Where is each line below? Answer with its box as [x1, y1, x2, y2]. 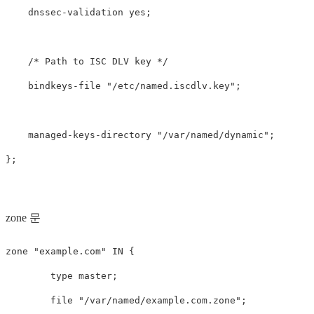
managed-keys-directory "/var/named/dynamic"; [6, 129, 275, 140]
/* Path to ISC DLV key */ [6, 55, 168, 67]
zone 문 [6, 211, 41, 224]
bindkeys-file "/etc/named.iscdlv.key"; [6, 80, 241, 91]
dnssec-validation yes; [6, 6, 151, 18]
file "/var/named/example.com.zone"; [6, 294, 247, 306]
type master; [6, 270, 118, 281]
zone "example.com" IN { [6, 245, 135, 257]
